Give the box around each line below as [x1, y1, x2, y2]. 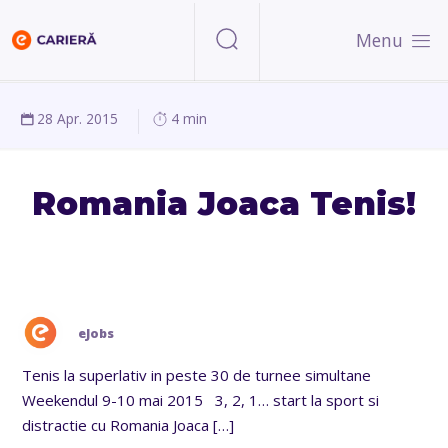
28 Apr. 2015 [37, 108, 119, 128]
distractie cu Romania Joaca [22, 414, 210, 435]
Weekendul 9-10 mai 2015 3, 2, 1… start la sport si [22, 389, 380, 410]
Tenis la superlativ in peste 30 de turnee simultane [22, 364, 380, 385]
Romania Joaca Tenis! [32, 183, 416, 223]
